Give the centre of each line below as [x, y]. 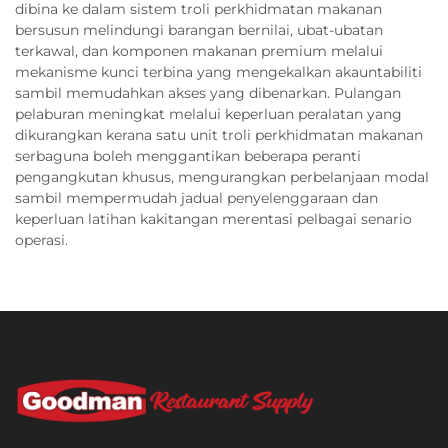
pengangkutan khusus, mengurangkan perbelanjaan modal [222, 176]
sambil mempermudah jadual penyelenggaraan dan [196, 197]
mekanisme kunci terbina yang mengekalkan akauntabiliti [218, 71]
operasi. [41, 239]
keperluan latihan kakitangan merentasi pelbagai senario [213, 218]
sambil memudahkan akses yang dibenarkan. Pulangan [208, 92]
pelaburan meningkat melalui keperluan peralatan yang [208, 113]
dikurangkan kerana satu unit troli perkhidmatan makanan [219, 134]
